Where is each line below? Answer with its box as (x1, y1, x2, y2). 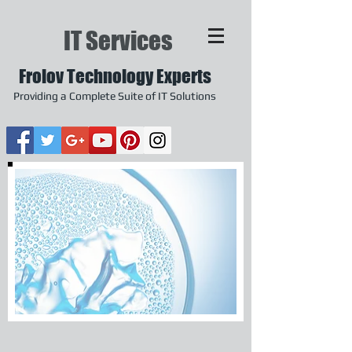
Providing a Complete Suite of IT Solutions (13, 90, 216, 102)
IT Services (64, 26, 173, 56)
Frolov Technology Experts (18, 65, 211, 87)
